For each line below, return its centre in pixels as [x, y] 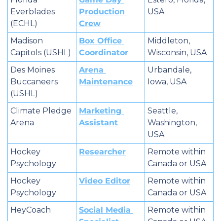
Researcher [102, 152]
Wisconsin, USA [177, 53]
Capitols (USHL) [41, 53]
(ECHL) [24, 24]
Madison [27, 41]
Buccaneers [34, 82]
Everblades [33, 12]
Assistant [98, 123]
